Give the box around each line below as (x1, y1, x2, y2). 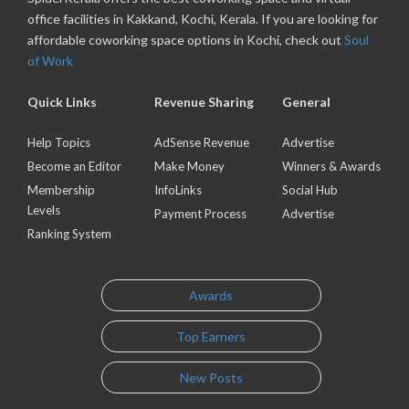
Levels (27, 203, 60, 218)
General (281, 94, 330, 110)
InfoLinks (154, 183, 203, 198)
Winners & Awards (281, 159, 381, 174)
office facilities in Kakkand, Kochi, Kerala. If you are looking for (27, 11, 378, 27)
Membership (27, 183, 95, 198)
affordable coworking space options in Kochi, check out (27, 32, 344, 48)
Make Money (154, 159, 225, 174)
